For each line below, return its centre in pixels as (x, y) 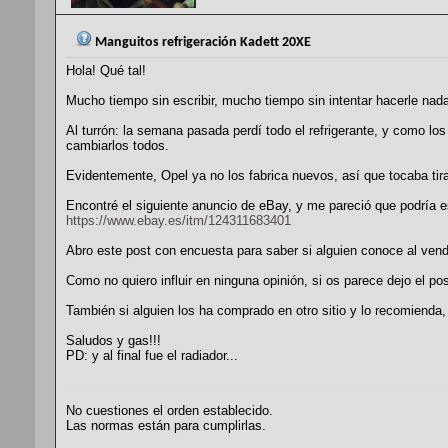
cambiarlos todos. (117, 146)
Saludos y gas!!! (113, 341)
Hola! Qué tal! (106, 71)
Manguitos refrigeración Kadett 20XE (201, 43)
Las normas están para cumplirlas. (166, 426)
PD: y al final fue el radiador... (152, 356)
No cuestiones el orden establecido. (169, 411)
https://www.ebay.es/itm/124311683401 (178, 221)
